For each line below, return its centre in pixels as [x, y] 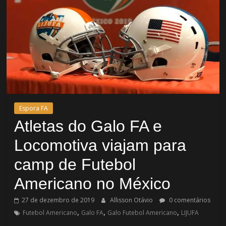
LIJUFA [190, 212]
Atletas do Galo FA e [88, 126]
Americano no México [93, 183]
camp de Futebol [75, 164]
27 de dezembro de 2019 [58, 200]
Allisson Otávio [132, 200]
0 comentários [189, 200]
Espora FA [34, 108]
